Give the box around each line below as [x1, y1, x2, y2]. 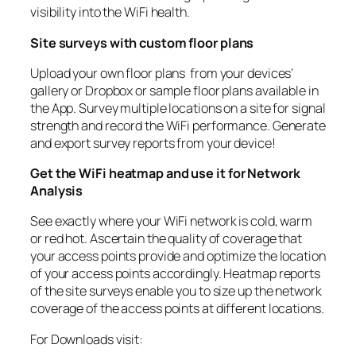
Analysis [30, 182, 83, 200]
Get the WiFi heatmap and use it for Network [30, 164, 300, 183]
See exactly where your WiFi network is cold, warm [30, 212, 313, 230]
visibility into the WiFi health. [30, 3, 190, 21]
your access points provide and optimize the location [30, 247, 326, 265]
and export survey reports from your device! [30, 133, 276, 152]
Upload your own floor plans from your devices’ [30, 64, 294, 82]
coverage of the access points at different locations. [30, 300, 324, 318]
